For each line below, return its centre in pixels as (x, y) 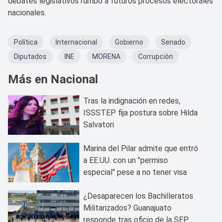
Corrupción (156, 56)
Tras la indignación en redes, (132, 101)
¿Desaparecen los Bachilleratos (138, 196)
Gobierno (129, 42)
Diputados (30, 56)
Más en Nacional (53, 79)
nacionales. (27, 12)
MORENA (106, 56)
